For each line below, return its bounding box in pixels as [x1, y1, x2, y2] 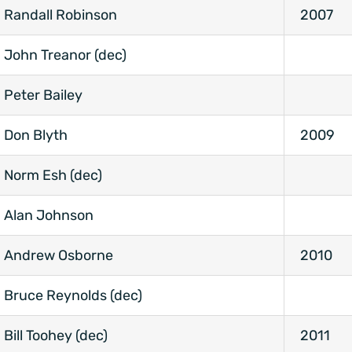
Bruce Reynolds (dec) [4, 287, 142, 305]
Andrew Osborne [4, 247, 113, 265]
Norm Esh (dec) [4, 167, 102, 185]
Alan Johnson [4, 207, 93, 225]
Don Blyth [4, 126, 68, 145]
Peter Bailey [4, 86, 82, 104]
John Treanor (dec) [4, 46, 126, 64]
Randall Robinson [4, 6, 117, 24]
